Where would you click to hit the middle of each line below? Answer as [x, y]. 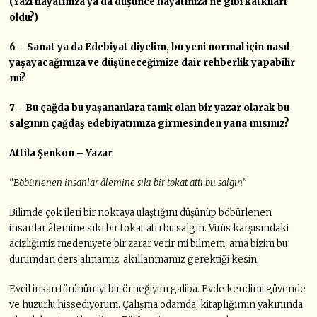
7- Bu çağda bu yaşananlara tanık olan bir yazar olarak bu [150, 108]
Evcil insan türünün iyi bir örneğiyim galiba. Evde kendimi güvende [158, 289]
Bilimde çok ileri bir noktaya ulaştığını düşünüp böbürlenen [141, 213]
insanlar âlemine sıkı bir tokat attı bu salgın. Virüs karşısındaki [149, 229]
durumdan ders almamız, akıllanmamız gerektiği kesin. [134, 260]
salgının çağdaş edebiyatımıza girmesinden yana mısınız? [150, 124]
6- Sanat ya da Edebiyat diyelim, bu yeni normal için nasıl [150, 47]
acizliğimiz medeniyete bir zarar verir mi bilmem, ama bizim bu [149, 244]
